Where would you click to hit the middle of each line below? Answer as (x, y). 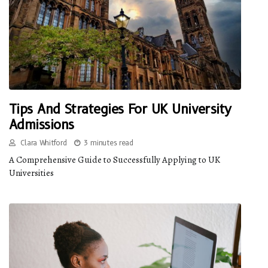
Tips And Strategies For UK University (120, 109)
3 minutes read (108, 143)
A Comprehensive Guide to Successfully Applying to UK (115, 160)
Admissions (42, 125)
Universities (31, 173)
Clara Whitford (42, 143)
